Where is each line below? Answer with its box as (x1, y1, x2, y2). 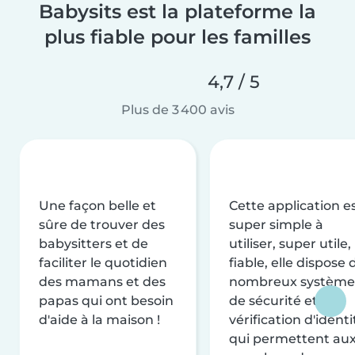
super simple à (229, 216, 323, 232)
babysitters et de (39, 235, 148, 251)
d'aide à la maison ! (39, 311, 160, 327)
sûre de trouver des (39, 216, 165, 232)
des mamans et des (39, 273, 166, 289)
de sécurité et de (229, 292, 338, 308)
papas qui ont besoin (39, 292, 174, 308)
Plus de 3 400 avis (120, 101, 235, 117)
